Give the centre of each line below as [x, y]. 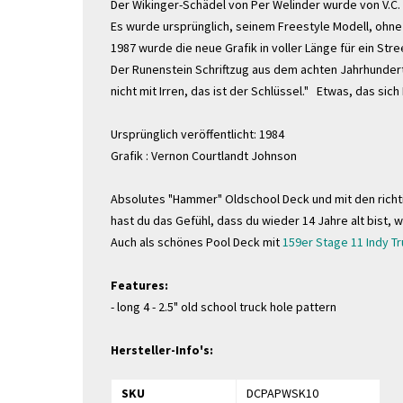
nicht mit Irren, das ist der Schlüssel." [210, 91]
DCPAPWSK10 [282, 393]
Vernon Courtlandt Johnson [224, 156]
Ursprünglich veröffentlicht [182, 134]
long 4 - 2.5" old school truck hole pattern [227, 307]
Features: [139, 285]
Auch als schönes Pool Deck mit [197, 242]
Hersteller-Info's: [162, 350]
